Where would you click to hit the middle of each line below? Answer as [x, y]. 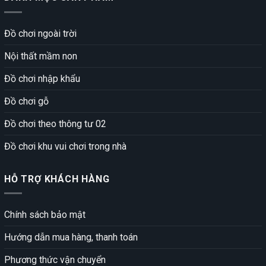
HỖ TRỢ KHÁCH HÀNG [57, 179]
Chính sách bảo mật [45, 215]
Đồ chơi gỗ [26, 101]
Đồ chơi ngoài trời [40, 33]
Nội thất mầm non [41, 56]
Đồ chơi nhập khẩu [42, 78]
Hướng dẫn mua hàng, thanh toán [71, 237]
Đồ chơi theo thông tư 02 [55, 123]
